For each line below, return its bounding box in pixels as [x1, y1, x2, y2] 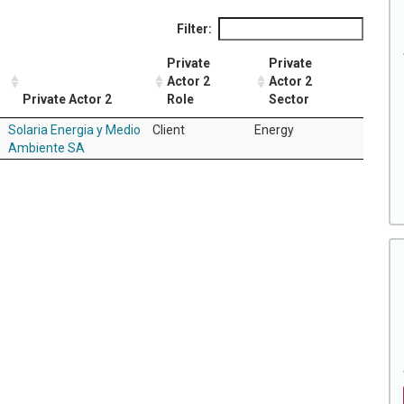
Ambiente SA [8, 140, 85, 155]
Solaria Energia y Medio [8, 122, 141, 137]
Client [152, 122, 185, 137]
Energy [254, 122, 294, 137]
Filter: [177, 21, 212, 36]
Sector [269, 91, 309, 106]
